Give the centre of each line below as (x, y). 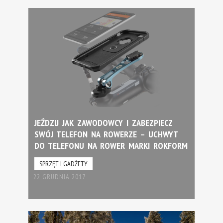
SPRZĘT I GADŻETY (63, 164)
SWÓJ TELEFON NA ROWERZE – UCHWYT (106, 134)
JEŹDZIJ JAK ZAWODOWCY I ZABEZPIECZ (103, 123)
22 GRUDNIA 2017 (59, 177)
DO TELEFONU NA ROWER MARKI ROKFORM (111, 146)
